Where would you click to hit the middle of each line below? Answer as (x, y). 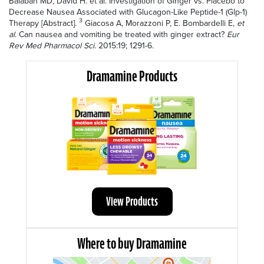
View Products (132, 201)
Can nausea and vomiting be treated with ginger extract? (123, 34)
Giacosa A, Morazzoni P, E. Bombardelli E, (160, 23)
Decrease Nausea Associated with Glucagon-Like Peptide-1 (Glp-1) (128, 12)
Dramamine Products (132, 76)
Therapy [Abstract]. (44, 23)
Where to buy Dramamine (132, 243)
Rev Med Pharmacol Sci (52, 45)
